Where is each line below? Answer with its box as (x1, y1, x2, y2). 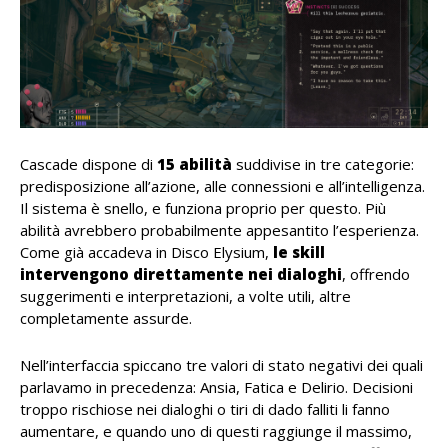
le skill (273, 242, 325, 263)
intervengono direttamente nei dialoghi (20, 264, 342, 285)
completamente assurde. (20, 308, 192, 329)
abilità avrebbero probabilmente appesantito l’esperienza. (20, 220, 419, 241)
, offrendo (342, 264, 410, 285)
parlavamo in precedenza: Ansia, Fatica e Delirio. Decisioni (20, 377, 413, 398)
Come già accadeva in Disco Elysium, (20, 242, 273, 263)
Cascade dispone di (20, 154, 157, 175)
